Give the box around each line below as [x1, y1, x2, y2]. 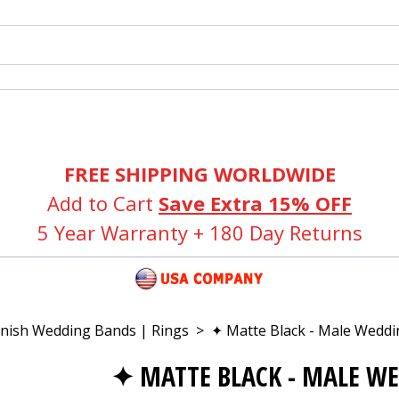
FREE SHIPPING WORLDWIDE [63, 160, 336, 187]
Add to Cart [47, 190, 159, 216]
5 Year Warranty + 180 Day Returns [37, 219, 362, 246]
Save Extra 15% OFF [159, 190, 352, 216]
